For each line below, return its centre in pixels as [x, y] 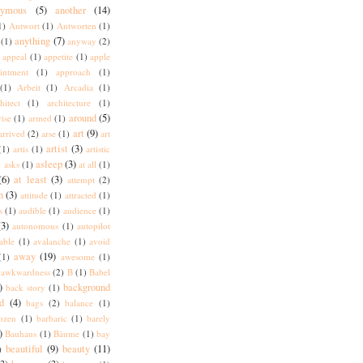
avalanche [52, 241]
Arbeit [29, 87]
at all [88, 164]
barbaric [51, 318]
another [70, 10]
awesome [77, 256]
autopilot [94, 226]
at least [30, 179]
